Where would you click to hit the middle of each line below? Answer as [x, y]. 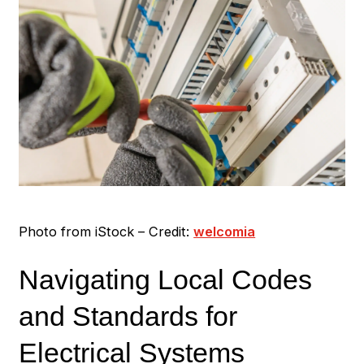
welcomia [225, 231]
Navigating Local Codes [166, 280]
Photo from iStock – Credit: [106, 231]
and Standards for [128, 316]
